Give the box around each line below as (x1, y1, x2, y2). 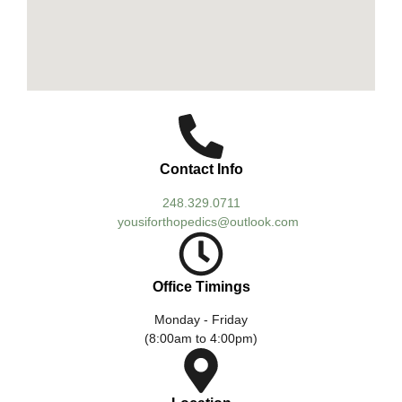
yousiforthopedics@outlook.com (103, 214, 299, 229)
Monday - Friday (154, 312, 248, 328)
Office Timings (152, 278, 250, 294)
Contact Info (159, 162, 243, 178)
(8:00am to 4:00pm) (144, 331, 258, 346)
